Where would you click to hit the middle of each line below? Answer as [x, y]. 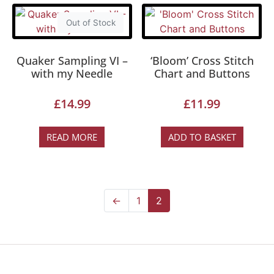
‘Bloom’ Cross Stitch [202, 61]
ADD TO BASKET [202, 137]
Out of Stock [91, 22]
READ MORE [72, 137]
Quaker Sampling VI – [72, 61]
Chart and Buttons [202, 74]
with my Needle [72, 74]
